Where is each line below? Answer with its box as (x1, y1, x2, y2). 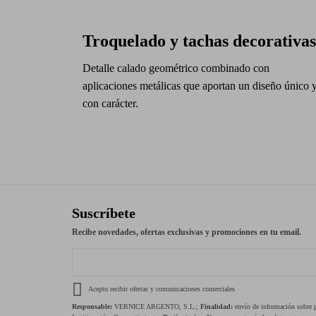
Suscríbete (72, 205, 135, 221)
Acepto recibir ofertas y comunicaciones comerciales (86, 285, 235, 293)
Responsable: (72, 303, 112, 311)
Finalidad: (200, 303, 233, 311)
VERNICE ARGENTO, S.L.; (112, 303, 200, 311)
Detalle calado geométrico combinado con (83, 62, 269, 75)
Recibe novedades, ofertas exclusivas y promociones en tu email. (72, 227, 301, 238)
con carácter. (83, 97, 138, 110)
